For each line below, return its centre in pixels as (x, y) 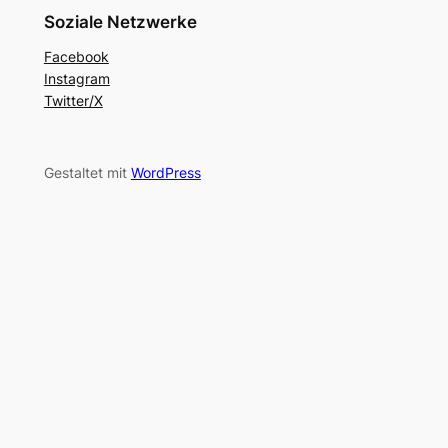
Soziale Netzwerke (120, 22)
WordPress (165, 173)
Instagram (76, 79)
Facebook (76, 57)
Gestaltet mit (87, 173)
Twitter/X (73, 101)
